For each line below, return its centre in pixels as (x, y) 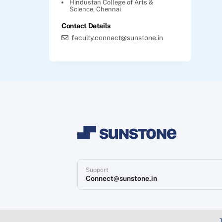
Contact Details (86, 26)
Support (97, 170)
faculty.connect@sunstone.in (117, 37)
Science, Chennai (95, 9)
